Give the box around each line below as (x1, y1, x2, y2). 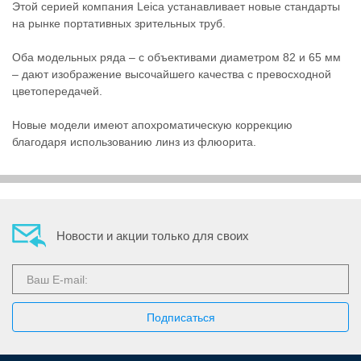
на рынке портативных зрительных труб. (12, 16, 226, 30)
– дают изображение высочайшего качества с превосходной (12, 67, 331, 81)
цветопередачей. (12, 84, 102, 98)
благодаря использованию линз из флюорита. (12, 135, 256, 148)
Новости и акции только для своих (56, 228, 249, 243)
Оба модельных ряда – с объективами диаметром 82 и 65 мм (12, 50, 341, 64)
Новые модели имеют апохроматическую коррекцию (12, 118, 293, 131)
